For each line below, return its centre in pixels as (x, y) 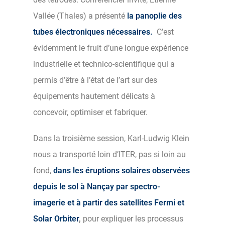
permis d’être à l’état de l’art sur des (95, 80)
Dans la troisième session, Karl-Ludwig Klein (111, 138)
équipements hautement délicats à (94, 96)
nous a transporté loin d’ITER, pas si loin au (109, 154)
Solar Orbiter (56, 218)
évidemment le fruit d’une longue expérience (111, 48)
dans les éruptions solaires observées (121, 170)
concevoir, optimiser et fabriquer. (91, 112)
